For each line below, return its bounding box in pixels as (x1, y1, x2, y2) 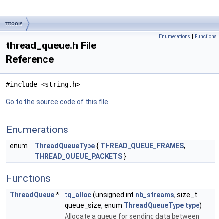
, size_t (174, 191, 197, 198)
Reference (6, 53, 54, 65)
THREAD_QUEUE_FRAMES (100, 142, 184, 150)
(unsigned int (91, 191, 135, 198)
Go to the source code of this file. (6, 98, 109, 106)
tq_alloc (65, 191, 91, 198)
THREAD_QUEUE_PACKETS (35, 153, 122, 160)
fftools (5, 21, 22, 26)
